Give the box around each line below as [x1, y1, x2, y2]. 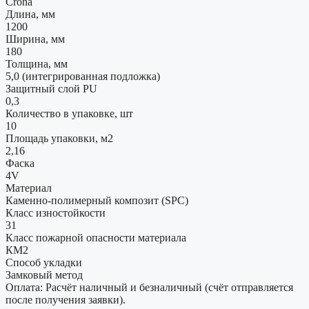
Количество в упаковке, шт [6, 108, 133, 120]
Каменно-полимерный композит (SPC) [6, 195, 188, 207]
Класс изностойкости [6, 207, 106, 219]
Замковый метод [6, 269, 83, 281]
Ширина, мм [6, 33, 65, 46]
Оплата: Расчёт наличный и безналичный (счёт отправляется [6, 281, 293, 294]
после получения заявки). [6, 294, 126, 306]
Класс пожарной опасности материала [6, 232, 186, 244]
